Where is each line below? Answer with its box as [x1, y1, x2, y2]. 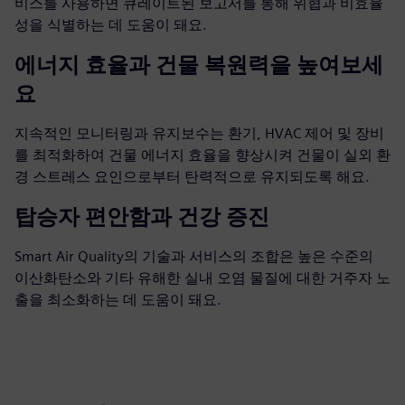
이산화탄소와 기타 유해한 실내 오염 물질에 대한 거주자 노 [14, 269, 391, 287]
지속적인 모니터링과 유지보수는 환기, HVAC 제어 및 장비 [14, 125, 384, 142]
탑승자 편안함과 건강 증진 [14, 203, 269, 230]
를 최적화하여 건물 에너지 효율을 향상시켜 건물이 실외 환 [14, 146, 391, 164]
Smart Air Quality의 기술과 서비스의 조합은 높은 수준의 [14, 248, 373, 265]
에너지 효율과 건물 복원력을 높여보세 [14, 52, 383, 78]
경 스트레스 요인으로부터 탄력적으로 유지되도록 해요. [14, 168, 370, 185]
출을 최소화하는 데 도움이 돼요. [14, 291, 221, 308]
